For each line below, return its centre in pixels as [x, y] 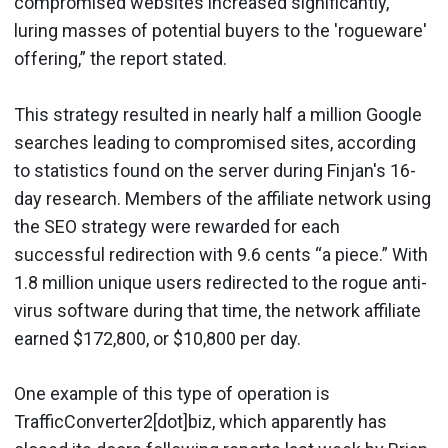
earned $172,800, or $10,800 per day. [157, 338]
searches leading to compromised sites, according [215, 142]
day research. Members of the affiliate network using [222, 198]
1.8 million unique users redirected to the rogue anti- [220, 282]
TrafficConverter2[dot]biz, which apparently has [200, 421]
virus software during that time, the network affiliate [217, 310]
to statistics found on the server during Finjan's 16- [215, 170]
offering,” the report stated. [120, 58]
